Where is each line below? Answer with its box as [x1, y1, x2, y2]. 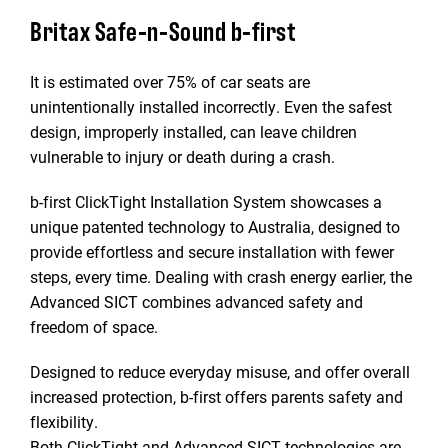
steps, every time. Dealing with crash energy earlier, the [30, 266, 412, 287]
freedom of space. [30, 316, 158, 337]
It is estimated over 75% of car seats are [30, 71, 310, 92]
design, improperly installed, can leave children [30, 121, 357, 142]
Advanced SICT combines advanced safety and [30, 291, 363, 312]
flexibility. [30, 411, 98, 432]
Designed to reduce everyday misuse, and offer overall [30, 361, 410, 382]
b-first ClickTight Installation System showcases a [30, 191, 382, 212]
